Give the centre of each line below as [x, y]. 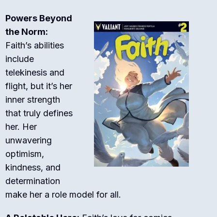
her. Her [21, 127]
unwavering [29, 140]
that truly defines [39, 113]
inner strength [33, 100]
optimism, [25, 154]
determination [33, 181]
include [20, 59]
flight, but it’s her [39, 86]
